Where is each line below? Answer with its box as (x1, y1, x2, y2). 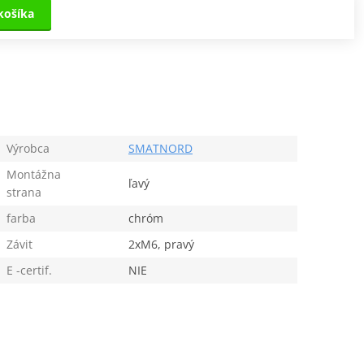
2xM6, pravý (128, 236, 194, 252)
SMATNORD (128, 140, 193, 156)
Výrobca (6, 140, 50, 156)
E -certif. (6, 262, 52, 278)
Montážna (6, 166, 61, 182)
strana (6, 184, 41, 200)
